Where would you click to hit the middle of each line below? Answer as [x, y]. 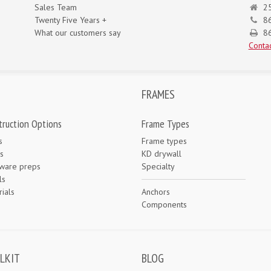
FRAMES [158, 95]
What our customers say [78, 33]
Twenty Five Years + [71, 20]
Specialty [158, 167]
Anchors [156, 192]
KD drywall [162, 154]
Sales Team [56, 8]
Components [164, 205]
